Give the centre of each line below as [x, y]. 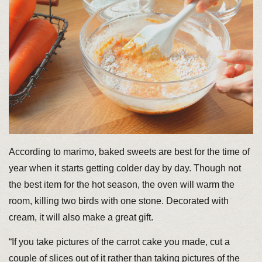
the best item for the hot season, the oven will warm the [121, 184]
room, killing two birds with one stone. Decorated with [118, 201]
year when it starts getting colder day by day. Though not [125, 168]
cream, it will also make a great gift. [81, 217]
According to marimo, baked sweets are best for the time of [129, 151]
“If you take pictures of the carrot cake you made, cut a [119, 242]
